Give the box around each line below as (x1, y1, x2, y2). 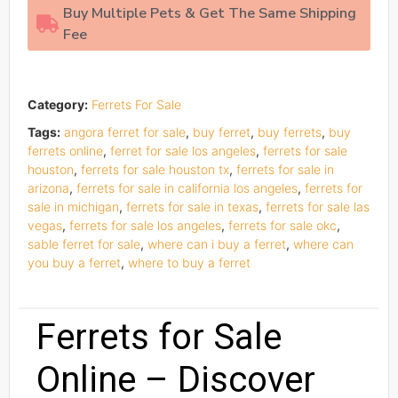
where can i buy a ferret (147, 235, 286, 251)
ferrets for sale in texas (126, 198, 259, 214)
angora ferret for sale (64, 123, 186, 139)
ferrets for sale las (266, 198, 370, 214)
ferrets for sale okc (228, 217, 337, 233)
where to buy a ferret (128, 254, 251, 270)
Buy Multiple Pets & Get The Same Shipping (63, 3, 356, 23)
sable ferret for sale (28, 235, 140, 251)
